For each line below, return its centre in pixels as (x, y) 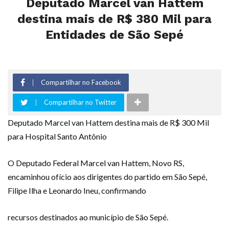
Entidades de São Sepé (114, 35)
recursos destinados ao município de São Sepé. (88, 217)
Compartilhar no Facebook (81, 82)
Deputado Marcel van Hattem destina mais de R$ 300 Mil (108, 122)
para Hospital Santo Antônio (57, 136)
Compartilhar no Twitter (80, 102)
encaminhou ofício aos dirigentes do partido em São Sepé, (107, 176)
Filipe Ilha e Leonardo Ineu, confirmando (77, 190)
